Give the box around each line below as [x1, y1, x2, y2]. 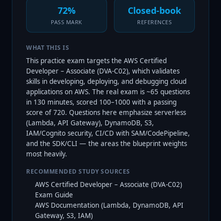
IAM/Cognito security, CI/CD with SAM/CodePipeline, [26, 129, 190, 138]
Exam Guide [35, 190, 73, 199]
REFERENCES [137, 18, 172, 26]
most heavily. [26, 149, 67, 158]
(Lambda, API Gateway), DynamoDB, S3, [26, 118, 154, 127]
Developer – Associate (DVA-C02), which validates [26, 67, 180, 75]
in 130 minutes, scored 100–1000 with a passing [26, 98, 177, 107]
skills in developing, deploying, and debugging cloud [26, 77, 186, 86]
